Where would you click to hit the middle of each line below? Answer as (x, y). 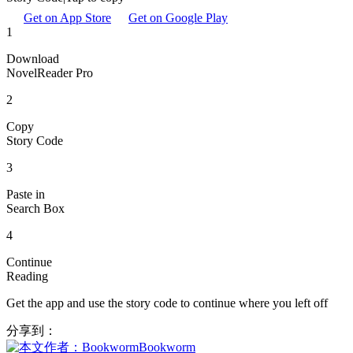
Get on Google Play (178, 17)
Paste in (26, 194)
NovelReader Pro (50, 72)
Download (33, 58)
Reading (27, 276)
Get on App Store (67, 17)
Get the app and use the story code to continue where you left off (167, 303)
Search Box (35, 208)
